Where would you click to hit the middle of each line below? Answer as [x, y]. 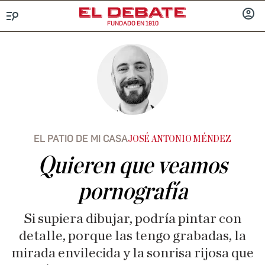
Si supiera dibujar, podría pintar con [132, 219]
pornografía [132, 192]
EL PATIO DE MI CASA [81, 139]
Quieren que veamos [132, 166]
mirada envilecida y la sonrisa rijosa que [132, 253]
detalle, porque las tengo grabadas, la [132, 236]
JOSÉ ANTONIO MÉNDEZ [180, 139]
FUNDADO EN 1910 [132, 23]
